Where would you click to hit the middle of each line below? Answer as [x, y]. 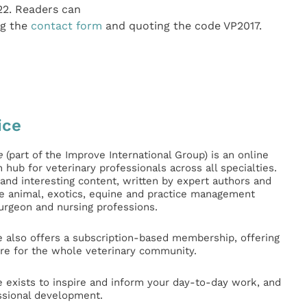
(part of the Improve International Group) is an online [135, 155]
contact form [66, 25]
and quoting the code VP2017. [182, 25]
